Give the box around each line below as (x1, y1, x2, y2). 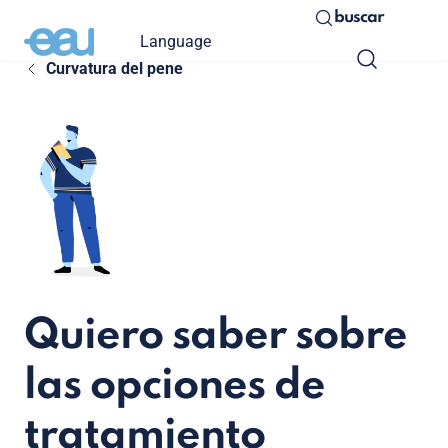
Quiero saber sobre (24, 314, 407, 358)
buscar (334, 9, 384, 26)
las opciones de (24, 364, 325, 408)
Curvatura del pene (45, 59, 183, 78)
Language (140, 31, 211, 51)
